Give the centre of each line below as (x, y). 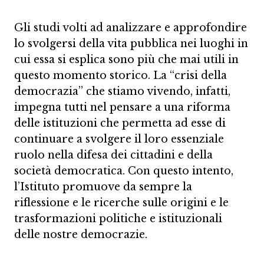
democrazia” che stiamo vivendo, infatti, (122, 91)
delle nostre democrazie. (81, 235)
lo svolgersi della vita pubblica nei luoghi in (131, 44)
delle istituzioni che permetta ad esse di (120, 123)
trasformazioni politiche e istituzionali (118, 219)
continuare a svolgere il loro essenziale (119, 139)
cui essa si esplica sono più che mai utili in (126, 60)
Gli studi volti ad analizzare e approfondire (131, 28)
